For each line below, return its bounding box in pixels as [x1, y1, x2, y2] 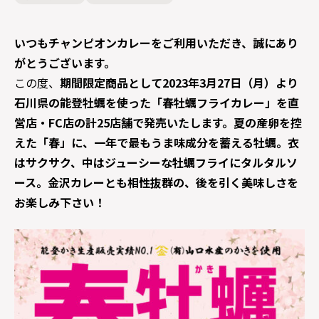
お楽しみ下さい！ [14, 194, 105, 211]
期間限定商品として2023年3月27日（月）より [60, 74, 298, 91]
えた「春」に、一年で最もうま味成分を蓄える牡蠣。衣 [14, 134, 299, 151]
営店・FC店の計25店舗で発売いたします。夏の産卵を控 [14, 114, 302, 131]
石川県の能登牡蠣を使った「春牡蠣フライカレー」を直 [14, 94, 299, 111]
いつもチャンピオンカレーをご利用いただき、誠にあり [14, 34, 298, 51]
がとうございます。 [14, 54, 115, 71]
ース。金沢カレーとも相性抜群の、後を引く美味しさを [14, 174, 298, 191]
